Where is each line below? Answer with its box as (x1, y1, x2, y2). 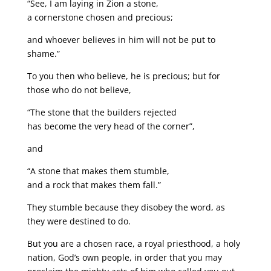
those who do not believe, (27, 84, 131, 96)
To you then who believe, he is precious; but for (27, 70, 220, 82)
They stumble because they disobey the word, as (27, 201, 225, 214)
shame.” (27, 48, 60, 60)
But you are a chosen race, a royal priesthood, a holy (27, 238, 240, 250)
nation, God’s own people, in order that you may (27, 252, 222, 264)
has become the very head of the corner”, (27, 120, 195, 132)
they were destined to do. (27, 215, 131, 227)
